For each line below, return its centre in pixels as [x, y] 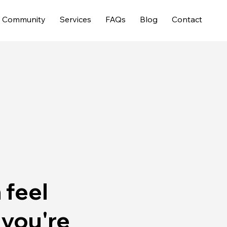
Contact [187, 19]
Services [75, 19]
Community [24, 19]
